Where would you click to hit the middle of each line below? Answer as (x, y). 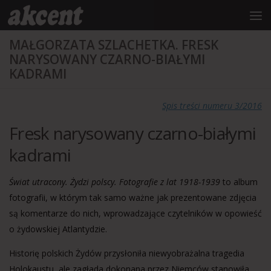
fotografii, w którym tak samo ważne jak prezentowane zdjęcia (133, 198)
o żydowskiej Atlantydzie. (58, 229)
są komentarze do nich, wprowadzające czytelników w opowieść (135, 213)
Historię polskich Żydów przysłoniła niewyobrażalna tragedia (127, 253)
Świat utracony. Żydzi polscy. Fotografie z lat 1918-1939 (115, 182)
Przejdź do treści (45, 17)
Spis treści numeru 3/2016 (212, 106)
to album (239, 182)
